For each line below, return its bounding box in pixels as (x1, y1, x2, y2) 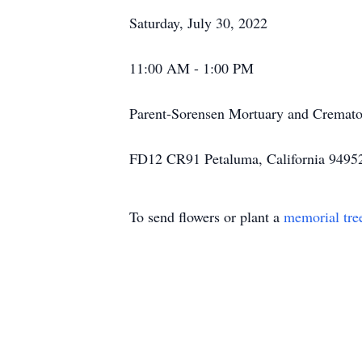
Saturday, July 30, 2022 (129, 13, 267, 32)
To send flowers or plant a (129, 207, 284, 226)
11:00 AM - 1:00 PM (129, 58, 254, 78)
